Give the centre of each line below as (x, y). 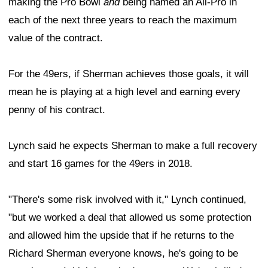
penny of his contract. (57, 110)
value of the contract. (56, 38)
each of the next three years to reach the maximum (123, 20)
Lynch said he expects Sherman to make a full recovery (133, 146)
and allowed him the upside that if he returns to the (121, 236)
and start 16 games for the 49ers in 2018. (100, 164)
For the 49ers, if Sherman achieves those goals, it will (129, 74)
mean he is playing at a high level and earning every (124, 92)
